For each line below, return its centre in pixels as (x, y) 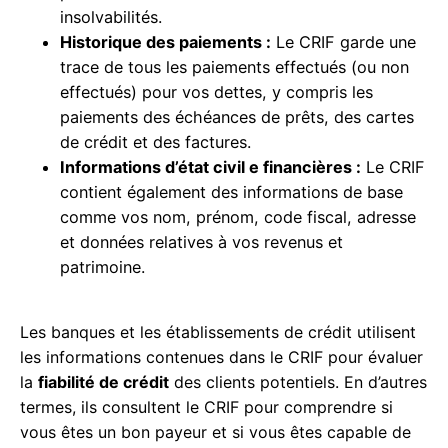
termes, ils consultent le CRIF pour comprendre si (206, 407)
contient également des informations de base (231, 192)
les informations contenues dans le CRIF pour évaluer (221, 357)
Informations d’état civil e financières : (210, 167)
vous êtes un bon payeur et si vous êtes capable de (215, 432)
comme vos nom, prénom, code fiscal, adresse (238, 217)
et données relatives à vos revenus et (201, 242)
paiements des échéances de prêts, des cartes (237, 117)
